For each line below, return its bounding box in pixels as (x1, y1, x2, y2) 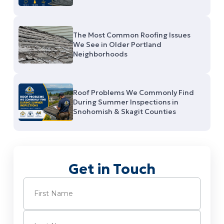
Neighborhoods (73, 49, 128, 58)
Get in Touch (68, 160, 155, 178)
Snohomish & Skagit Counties (73, 106, 176, 116)
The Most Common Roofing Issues (73, 30, 191, 39)
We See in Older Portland (73, 39, 162, 49)
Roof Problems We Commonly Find (73, 87, 194, 97)
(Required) (44, 176, 81, 186)
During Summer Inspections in (73, 97, 179, 106)
